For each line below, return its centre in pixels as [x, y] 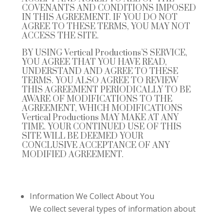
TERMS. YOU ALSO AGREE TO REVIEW [100, 81]
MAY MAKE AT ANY [138, 118]
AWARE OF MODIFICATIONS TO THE [97, 99]
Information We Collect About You [92, 196]
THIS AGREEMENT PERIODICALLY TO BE [106, 90]
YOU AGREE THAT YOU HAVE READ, [94, 62]
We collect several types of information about [112, 209]
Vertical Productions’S [106, 53]
